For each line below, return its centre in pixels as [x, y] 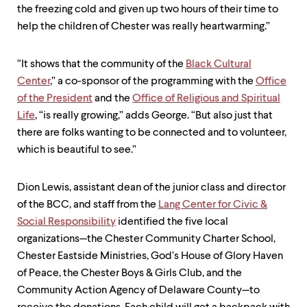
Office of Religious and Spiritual [206, 99]
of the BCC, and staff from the [88, 205]
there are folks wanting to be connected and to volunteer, [152, 133]
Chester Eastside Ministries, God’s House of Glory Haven [150, 256]
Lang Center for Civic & [213, 205]
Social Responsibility [66, 222]
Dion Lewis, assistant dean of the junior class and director [151, 188]
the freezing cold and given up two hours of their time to [148, 10]
